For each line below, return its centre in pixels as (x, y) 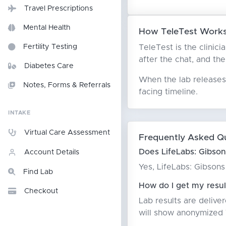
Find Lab (38, 172)
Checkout (41, 191)
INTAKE (19, 113)
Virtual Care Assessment (67, 133)
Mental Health (47, 28)
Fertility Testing (50, 47)
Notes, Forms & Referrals (67, 85)
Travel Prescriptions (59, 9)
